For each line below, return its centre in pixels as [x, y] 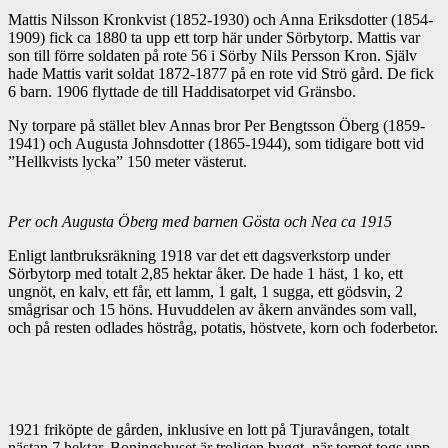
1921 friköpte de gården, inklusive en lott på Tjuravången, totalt [208, 430]
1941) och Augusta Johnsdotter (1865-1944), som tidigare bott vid [216, 144]
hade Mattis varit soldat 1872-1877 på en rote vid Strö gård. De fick [221, 74]
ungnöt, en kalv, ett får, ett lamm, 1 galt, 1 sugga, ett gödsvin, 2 [205, 292]
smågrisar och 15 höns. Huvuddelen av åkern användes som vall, [212, 310]
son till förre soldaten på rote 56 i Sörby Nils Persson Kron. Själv [212, 56]
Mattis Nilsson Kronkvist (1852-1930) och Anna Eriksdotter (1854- [220, 20]
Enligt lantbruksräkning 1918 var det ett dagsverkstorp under [199, 256]
